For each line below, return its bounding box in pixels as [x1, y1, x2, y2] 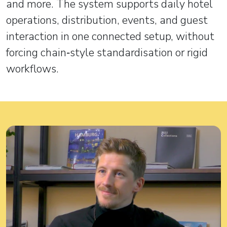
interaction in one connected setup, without [6, 29, 214, 44]
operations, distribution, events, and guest [6, 13, 208, 28]
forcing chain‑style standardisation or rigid [6, 45, 208, 60]
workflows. [6, 61, 59, 77]
